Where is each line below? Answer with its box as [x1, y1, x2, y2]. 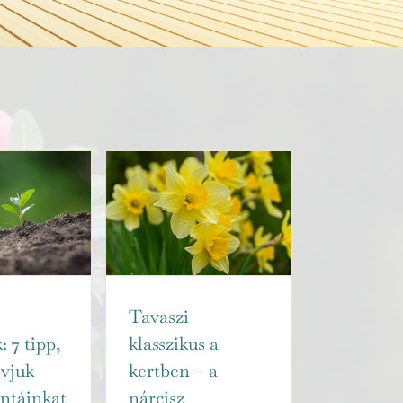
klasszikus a [129, 331, 219, 355]
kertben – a [129, 358, 218, 382]
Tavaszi [129, 304, 189, 328]
